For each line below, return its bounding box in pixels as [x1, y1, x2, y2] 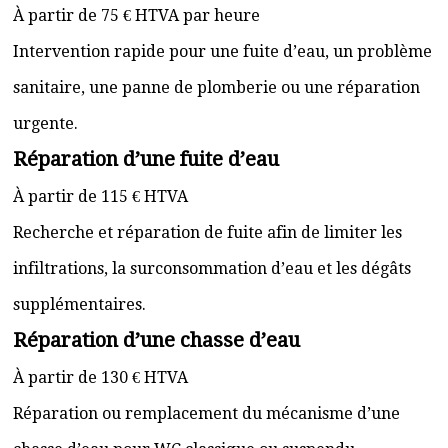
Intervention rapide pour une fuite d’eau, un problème [13, 42, 432, 61]
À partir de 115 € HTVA [13, 187, 188, 206]
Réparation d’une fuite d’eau [13, 147, 279, 171]
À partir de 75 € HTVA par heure [13, 6, 260, 25]
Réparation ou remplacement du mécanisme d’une [13, 404, 400, 423]
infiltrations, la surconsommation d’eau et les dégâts [13, 259, 411, 278]
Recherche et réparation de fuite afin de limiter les [13, 223, 402, 242]
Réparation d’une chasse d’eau [13, 328, 300, 352]
